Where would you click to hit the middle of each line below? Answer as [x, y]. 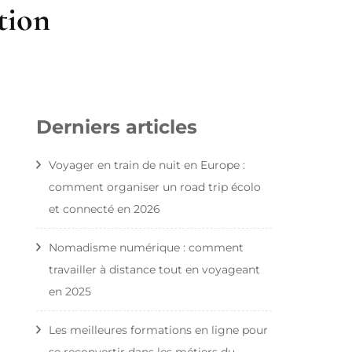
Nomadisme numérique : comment [146, 247]
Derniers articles [117, 127]
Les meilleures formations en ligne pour [158, 330]
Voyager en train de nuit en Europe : [147, 165]
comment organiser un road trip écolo [155, 187]
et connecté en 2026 [104, 209]
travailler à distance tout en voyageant [154, 269]
